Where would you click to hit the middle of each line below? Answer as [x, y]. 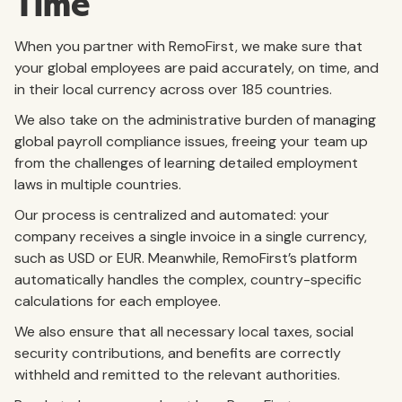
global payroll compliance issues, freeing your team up [191, 142]
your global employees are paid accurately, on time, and [197, 68]
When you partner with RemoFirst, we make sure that [188, 47]
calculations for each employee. [119, 301]
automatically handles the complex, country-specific [188, 280]
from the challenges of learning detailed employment [186, 163]
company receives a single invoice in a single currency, [191, 237]
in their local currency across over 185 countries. [175, 90]
